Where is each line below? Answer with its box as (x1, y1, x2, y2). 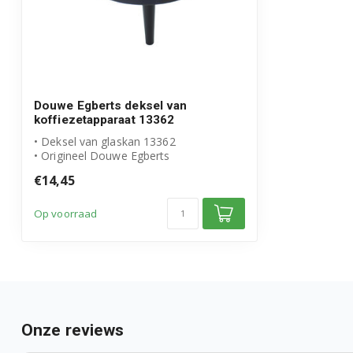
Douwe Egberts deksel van (34, 98, 188, 113)
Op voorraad (34, 206, 98, 221)
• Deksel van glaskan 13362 (34, 133, 176, 149)
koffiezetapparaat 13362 (34, 112, 175, 127)
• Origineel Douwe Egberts (34, 147, 170, 163)
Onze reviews (21, 320, 124, 340)
